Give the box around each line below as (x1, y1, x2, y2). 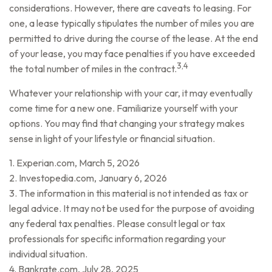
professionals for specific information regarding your (9, 233, 226, 245)
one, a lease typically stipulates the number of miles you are (9, 17, 254, 29)
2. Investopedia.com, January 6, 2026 (9, 172, 167, 184)
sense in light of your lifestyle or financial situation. (9, 132, 215, 144)
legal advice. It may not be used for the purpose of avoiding (9, 202, 254, 214)
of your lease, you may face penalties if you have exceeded (9, 47, 255, 59)
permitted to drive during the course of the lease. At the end (9, 32, 258, 44)
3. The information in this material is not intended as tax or (9, 187, 248, 199)
